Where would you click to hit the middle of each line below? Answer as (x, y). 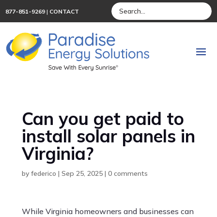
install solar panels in (108, 136)
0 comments (128, 173)
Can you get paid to (103, 118)
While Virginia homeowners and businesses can (108, 211)
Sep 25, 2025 (82, 173)
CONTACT (64, 11)
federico (43, 173)
